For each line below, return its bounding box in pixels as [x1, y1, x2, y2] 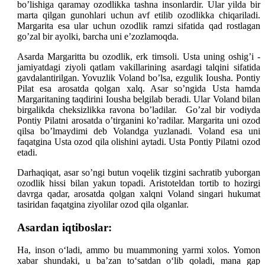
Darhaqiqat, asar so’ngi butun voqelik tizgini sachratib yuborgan [17, 167, 260, 177]
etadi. [17, 147, 37, 157]
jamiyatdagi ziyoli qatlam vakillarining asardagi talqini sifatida [17, 62, 260, 72]
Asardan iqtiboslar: [17, 221, 112, 234]
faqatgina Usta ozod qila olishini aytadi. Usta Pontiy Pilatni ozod [17, 136, 260, 147]
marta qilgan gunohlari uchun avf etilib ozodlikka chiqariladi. [17, 9, 260, 20]
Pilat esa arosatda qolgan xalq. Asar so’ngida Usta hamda [17, 83, 260, 93]
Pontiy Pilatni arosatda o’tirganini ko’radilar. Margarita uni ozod [17, 115, 260, 125]
